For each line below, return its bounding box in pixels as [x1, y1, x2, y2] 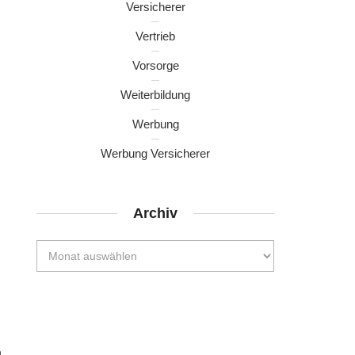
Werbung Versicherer [101, 147, 210, 160]
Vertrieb [136, 29, 175, 43]
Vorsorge [132, 59, 179, 72]
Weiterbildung [120, 88, 190, 101]
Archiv [133, 205, 177, 221]
